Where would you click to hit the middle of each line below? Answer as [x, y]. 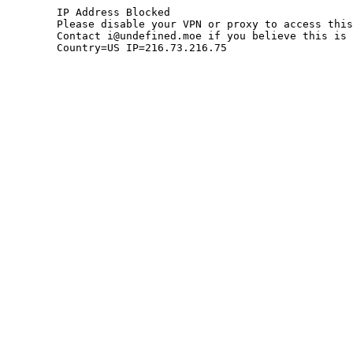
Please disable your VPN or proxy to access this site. [32, 24]
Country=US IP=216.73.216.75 [142, 48]
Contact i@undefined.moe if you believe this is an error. [32, 36]
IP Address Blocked [32, 12]
